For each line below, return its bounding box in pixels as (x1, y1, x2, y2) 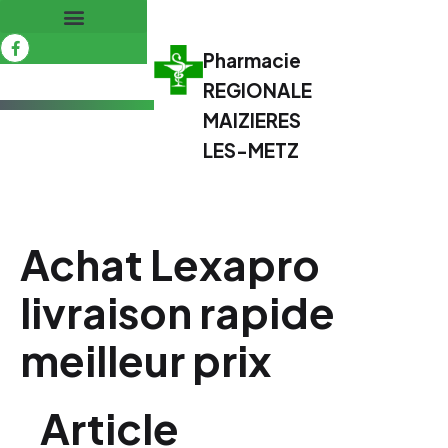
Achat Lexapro (20, 237, 320, 290)
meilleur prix (20, 333, 271, 386)
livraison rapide (20, 285, 335, 338)
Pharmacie (203, 48, 302, 72)
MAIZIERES (203, 108, 302, 132)
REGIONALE (203, 78, 313, 102)
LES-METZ (203, 138, 300, 162)
